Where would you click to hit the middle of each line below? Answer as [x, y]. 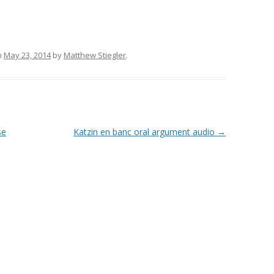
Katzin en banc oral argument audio [145, 132]
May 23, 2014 [27, 55]
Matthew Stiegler [95, 55]
